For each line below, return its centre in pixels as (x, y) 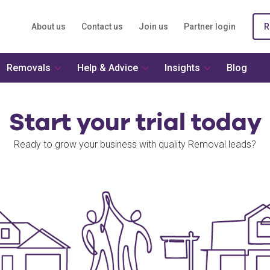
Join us (153, 27)
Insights (182, 68)
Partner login (210, 27)
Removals (29, 68)
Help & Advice (108, 68)
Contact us (102, 27)
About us (49, 27)
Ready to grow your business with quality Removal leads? (135, 144)
